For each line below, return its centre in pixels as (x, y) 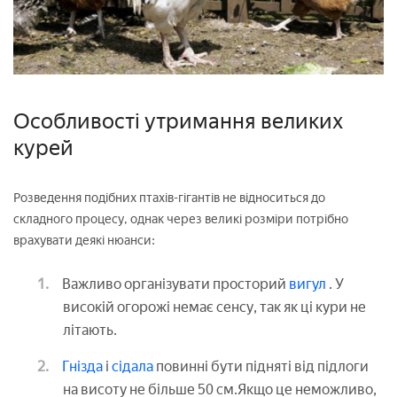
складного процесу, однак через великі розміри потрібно (181, 219)
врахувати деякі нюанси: (84, 240)
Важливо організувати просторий (174, 284)
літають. (90, 330)
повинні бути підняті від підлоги (262, 366)
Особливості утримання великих (178, 121)
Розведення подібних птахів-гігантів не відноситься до (169, 198)
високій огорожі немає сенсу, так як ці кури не (214, 307)
